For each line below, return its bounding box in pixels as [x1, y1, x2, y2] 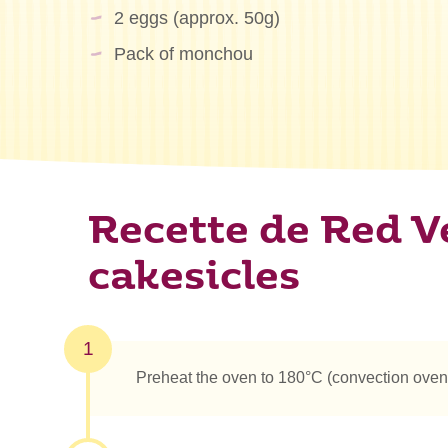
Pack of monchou [113, 43, 253, 64]
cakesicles [88, 259, 300, 299]
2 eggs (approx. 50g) [113, 7, 280, 28]
